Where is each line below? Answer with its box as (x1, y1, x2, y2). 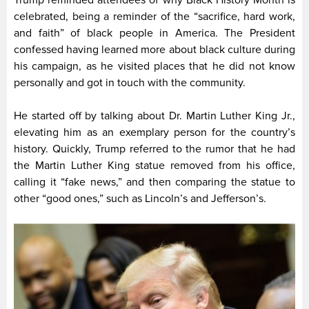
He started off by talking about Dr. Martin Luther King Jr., (14, 109, 295, 123)
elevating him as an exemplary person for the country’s (14, 126, 295, 140)
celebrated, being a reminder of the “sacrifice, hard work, (14, 10, 295, 24)
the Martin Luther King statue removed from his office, (14, 159, 295, 173)
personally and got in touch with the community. (14, 76, 246, 90)
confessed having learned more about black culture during (14, 43, 295, 57)
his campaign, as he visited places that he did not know (14, 59, 295, 74)
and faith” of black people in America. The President (14, 26, 295, 41)
